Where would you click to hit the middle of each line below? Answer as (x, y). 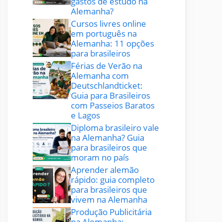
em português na (104, 33)
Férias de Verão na (107, 65)
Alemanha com (100, 75)
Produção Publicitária (111, 212)
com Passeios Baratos (113, 105)
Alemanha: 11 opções (113, 43)
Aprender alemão (105, 169)
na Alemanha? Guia (108, 137)
